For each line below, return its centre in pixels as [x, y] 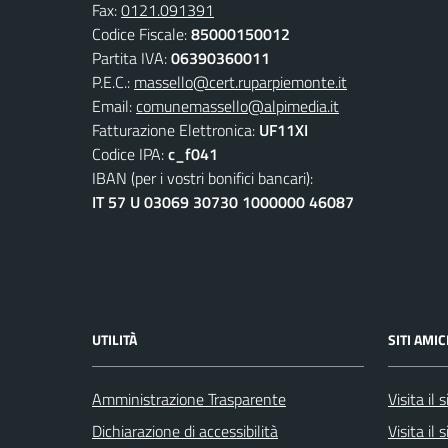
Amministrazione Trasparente [189, 398]
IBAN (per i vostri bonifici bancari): [202, 177]
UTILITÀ [114, 339]
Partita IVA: [131, 57]
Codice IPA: [130, 153]
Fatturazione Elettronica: [175, 129]
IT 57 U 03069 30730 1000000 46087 [223, 201]
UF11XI [283, 129]
